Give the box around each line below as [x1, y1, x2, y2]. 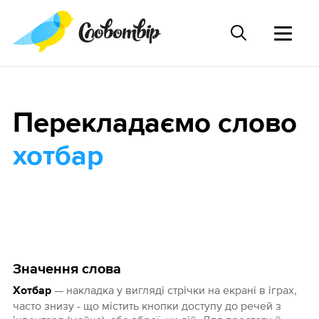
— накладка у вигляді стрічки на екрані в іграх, [51, 283, 297, 297]
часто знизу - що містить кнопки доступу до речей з [12, 299, 281, 313]
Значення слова [12, 262, 121, 277]
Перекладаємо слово [12, 110, 297, 139]
